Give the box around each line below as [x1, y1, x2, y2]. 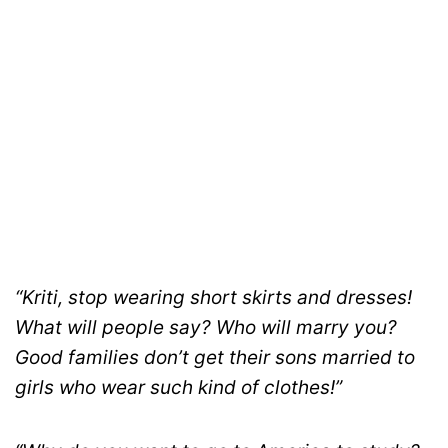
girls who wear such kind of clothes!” [15, 376, 342, 400]
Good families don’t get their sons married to [15, 346, 415, 370]
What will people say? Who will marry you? [15, 316, 397, 340]
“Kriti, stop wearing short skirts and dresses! [15, 286, 412, 310]
